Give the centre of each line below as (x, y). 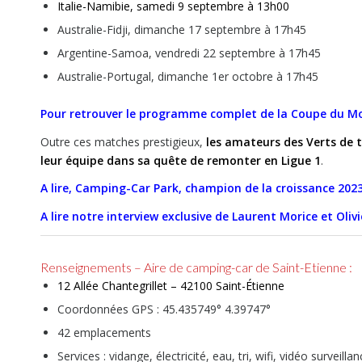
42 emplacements (104, 333)
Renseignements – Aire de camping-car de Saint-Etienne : (196, 267)
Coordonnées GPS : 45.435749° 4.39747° (164, 309)
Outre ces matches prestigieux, (123, 141)
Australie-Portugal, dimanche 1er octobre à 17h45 (188, 76)
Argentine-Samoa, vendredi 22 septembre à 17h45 (189, 53)
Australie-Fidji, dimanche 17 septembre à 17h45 (182, 29)
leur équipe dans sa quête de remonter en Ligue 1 (181, 160)
